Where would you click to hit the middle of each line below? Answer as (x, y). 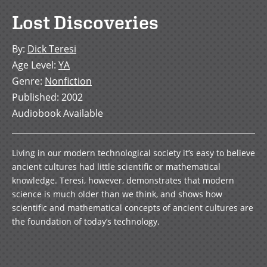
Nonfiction (68, 81)
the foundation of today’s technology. (86, 222)
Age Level (33, 65)
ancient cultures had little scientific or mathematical (116, 167)
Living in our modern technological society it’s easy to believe (133, 153)
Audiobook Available (58, 114)
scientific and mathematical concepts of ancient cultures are (133, 208)
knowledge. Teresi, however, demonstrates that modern (123, 181)
